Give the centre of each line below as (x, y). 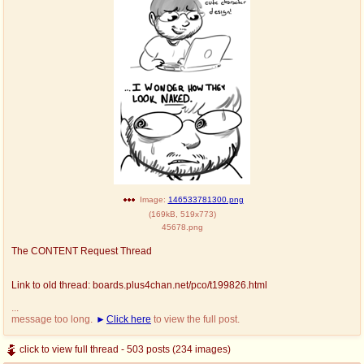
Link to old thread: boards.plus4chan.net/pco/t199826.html (139, 285)
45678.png (182, 227)
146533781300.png (206, 199)
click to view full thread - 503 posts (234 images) (125, 349)
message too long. (53, 319)
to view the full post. (195, 319)
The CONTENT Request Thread (82, 251)
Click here (129, 319)
